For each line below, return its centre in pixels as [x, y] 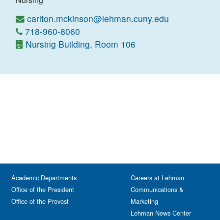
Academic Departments [44, 178]
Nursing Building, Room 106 [81, 44]
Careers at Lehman [157, 178]
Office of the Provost [40, 201]
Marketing [144, 201]
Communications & [157, 189]
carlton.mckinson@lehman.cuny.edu [98, 18]
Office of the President [43, 189]
